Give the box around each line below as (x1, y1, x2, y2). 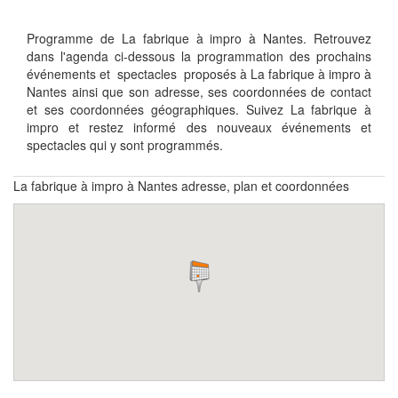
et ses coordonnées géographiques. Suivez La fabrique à (27, 99, 371, 118)
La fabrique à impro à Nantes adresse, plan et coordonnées (13, 176, 349, 195)
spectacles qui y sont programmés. (27, 135, 223, 154)
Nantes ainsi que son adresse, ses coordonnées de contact (27, 82, 371, 100)
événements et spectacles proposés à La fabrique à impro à (27, 64, 371, 83)
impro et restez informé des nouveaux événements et (27, 117, 371, 136)
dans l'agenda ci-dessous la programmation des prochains (27, 46, 371, 65)
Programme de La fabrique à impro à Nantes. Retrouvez (27, 28, 371, 47)
